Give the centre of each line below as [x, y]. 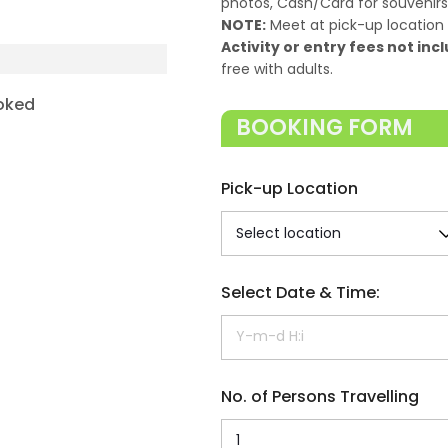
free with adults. [277, 69]
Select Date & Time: [300, 292]
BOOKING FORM [324, 127]
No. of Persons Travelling [320, 396]
